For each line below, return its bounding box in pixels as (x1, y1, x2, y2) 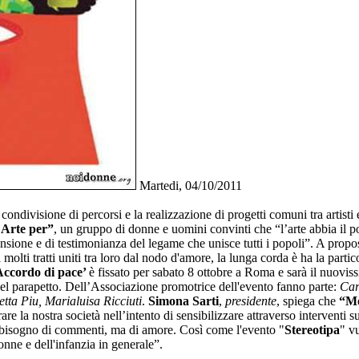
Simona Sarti (148, 294, 219, 309)
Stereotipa (284, 323, 340, 337)
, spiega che (276, 294, 339, 309)
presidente (225, 294, 276, 309)
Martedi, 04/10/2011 (136, 179, 242, 193)
